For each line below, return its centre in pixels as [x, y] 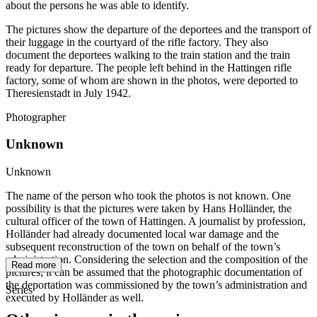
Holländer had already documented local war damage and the [142, 234]
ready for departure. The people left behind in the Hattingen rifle [149, 67]
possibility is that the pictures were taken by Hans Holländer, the [149, 209]
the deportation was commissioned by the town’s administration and [156, 285]
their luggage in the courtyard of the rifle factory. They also [137, 42]
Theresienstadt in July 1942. [68, 93]
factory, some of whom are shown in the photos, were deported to [152, 80]
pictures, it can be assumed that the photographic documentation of [154, 272]
